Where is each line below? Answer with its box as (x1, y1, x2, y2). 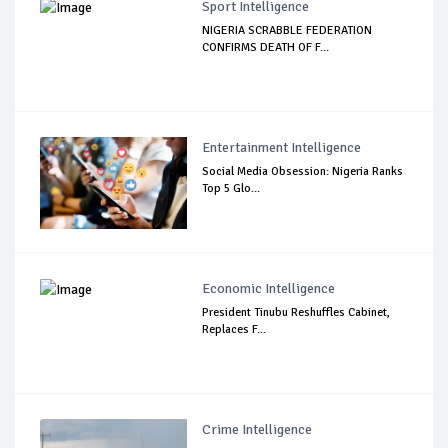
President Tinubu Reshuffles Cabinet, (202, 304, 391, 320)
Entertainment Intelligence (202, 138, 362, 156)
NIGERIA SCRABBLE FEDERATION (202, 22, 373, 38)
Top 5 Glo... (202, 180, 261, 196)
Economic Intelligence (202, 279, 336, 297)
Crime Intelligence (202, 420, 313, 438)
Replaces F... (202, 321, 267, 337)
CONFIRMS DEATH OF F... (202, 39, 330, 55)
